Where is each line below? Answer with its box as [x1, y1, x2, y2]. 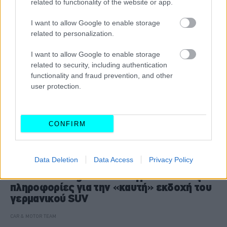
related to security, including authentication [31, 61, 167, 69]
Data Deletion [34, 156, 78, 164]
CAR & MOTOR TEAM [10, 213, 56, 219]
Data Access [93, 156, 133, 164]
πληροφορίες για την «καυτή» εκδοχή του [10, 180, 211, 194]
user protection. [31, 82, 81, 90]
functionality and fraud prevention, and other [31, 71, 173, 80]
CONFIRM [48, 120, 86, 128]
